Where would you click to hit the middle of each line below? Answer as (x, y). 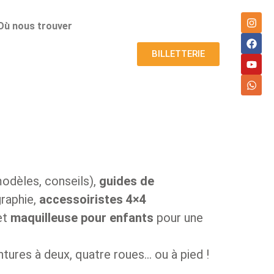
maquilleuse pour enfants (82, 217)
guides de (127, 181)
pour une (178, 217)
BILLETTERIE (179, 54)
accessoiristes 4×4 (93, 199)
